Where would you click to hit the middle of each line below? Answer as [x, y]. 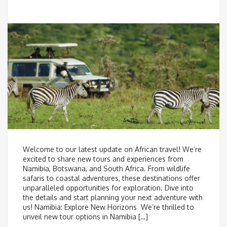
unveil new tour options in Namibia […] [85, 217]
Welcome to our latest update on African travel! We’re [112, 149]
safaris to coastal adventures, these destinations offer [111, 178]
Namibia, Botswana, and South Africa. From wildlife [106, 168]
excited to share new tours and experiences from [103, 159]
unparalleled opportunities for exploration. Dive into [108, 188]
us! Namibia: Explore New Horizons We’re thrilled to [108, 207]
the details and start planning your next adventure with [113, 197]
